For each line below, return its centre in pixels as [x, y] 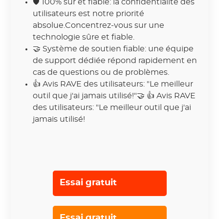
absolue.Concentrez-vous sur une [99, 25]
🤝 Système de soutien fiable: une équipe [113, 49]
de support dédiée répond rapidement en [115, 60]
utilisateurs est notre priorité [89, 13]
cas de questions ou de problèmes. [101, 72]
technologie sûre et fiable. [84, 37]
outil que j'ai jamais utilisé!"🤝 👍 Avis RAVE [114, 96]
